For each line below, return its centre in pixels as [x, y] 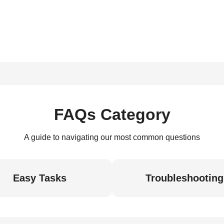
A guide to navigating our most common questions [112, 137]
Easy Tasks [39, 178]
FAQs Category [112, 114]
